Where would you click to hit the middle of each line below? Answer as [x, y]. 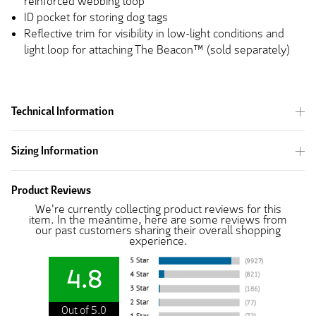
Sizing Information [55, 151]
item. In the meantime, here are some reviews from [158, 220]
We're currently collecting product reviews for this [158, 209]
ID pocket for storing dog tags [96, 18]
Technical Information [62, 111]
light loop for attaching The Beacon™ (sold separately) [157, 50]
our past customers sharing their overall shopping [158, 231]
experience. [158, 241]
